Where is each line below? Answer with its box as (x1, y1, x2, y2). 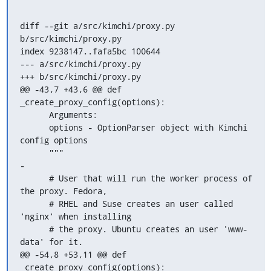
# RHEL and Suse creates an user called (19, 197, 49, 209)
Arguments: (19, 108, 49, 120)
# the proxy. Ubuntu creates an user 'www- (19, 223, 49, 235)
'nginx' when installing (19, 210, 131, 222)
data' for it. (19, 235, 83, 247)
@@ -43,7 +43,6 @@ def (19, 83, 122, 95)
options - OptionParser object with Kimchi (19, 121, 49, 133)
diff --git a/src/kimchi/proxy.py (19, 19, 175, 31)
